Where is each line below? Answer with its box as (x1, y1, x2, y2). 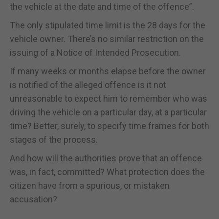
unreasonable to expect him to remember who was (10, 93, 207, 104)
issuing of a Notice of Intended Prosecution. (10, 47, 181, 58)
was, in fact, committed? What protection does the (10, 166, 205, 177)
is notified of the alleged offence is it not (10, 79, 166, 90)
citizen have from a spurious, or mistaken (10, 180, 170, 191)
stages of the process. (10, 134, 98, 145)
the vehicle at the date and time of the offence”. (10, 1, 194, 12)
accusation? (10, 194, 57, 204)
